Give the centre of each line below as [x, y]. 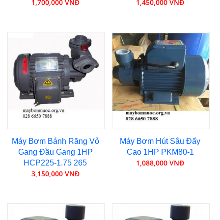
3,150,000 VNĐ [55, 174]
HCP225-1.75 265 [55, 163]
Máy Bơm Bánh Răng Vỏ [55, 141]
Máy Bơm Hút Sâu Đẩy [160, 141]
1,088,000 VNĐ [160, 163]
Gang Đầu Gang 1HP [55, 152]
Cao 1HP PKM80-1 [160, 152]
